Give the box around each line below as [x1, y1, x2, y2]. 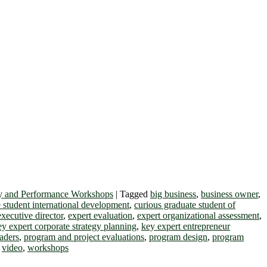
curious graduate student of [134, 199, 235, 210]
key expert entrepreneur [141, 221, 230, 231]
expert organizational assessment [137, 210, 259, 221]
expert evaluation [68, 210, 132, 221]
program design [149, 231, 207, 242]
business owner [201, 188, 258, 199]
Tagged [120, 188, 148, 199]
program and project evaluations [24, 231, 144, 242]
